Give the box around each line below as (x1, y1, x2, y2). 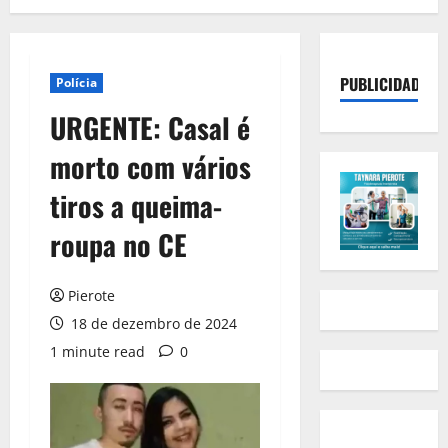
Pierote (68, 286, 115, 305)
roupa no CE (50, 224, 187, 265)
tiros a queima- (50, 185, 222, 226)
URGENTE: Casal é (50, 107, 250, 148)
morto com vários (50, 146, 251, 187)
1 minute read (50, 342, 145, 361)
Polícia (56, 74, 97, 91)
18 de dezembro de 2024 (67, 314, 237, 333)
